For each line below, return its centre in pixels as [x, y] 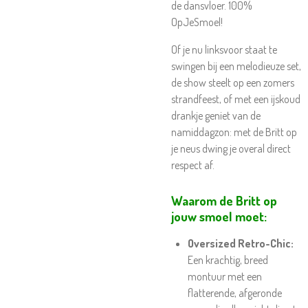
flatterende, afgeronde [235, 293]
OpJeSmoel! [197, 22]
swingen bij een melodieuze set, [236, 66]
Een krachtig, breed [228, 260]
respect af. [193, 165]
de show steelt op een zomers [233, 82]
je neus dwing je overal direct [231, 148]
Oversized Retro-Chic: [241, 243]
